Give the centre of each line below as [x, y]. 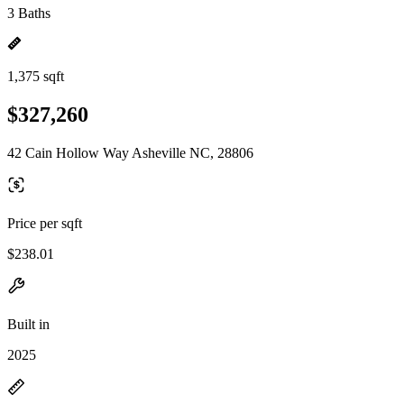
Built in [28, 324]
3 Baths [29, 13]
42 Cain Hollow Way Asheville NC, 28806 [130, 152]
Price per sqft [45, 223]
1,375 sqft [36, 76]
